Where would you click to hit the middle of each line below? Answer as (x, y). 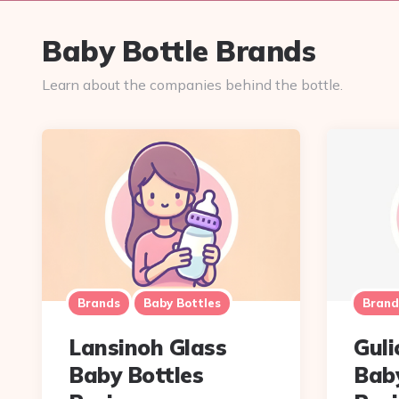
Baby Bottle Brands (179, 50)
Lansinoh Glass (147, 348)
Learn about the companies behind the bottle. (192, 84)
